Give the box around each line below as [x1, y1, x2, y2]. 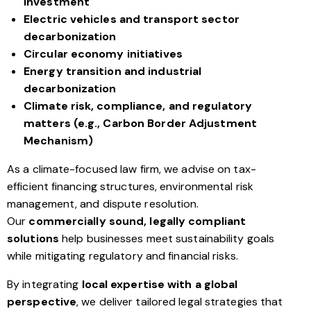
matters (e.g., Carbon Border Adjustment [24, 116, 257, 131]
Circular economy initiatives [24, 47, 183, 62]
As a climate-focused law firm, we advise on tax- [7, 162, 256, 177]
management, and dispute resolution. [7, 196, 199, 212]
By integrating [7, 277, 82, 292]
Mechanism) [24, 133, 93, 149]
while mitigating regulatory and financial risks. [7, 249, 238, 264]
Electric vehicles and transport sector [24, 12, 239, 27]
